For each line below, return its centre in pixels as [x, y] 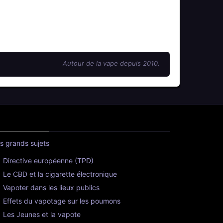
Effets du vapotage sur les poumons [61, 201]
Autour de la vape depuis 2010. [111, 63]
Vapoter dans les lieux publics [51, 188]
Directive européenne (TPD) [48, 161]
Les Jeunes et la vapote [42, 215]
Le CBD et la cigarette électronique [60, 174]
